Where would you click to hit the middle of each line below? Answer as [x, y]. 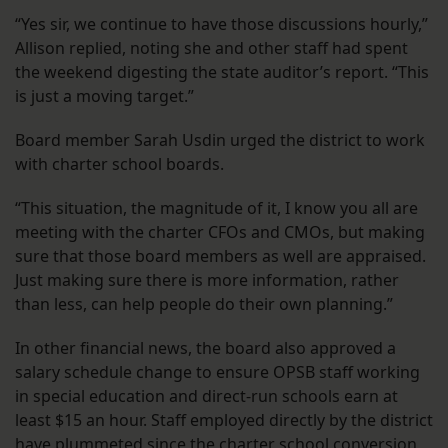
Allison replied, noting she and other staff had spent [211, 48]
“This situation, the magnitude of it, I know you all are [216, 208]
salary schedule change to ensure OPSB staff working [217, 372]
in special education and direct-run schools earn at [206, 396]
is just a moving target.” [104, 96]
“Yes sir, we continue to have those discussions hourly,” [221, 24]
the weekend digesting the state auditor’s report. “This [222, 72]
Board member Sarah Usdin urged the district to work [220, 140]
